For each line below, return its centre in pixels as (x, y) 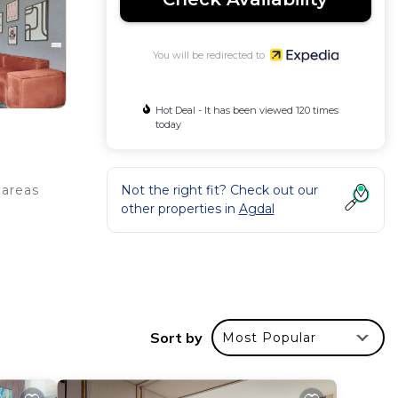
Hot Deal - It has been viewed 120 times (247, 110)
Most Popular (269, 338)
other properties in (179, 208)
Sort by (176, 338)
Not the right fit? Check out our (219, 190)
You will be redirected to (211, 55)
